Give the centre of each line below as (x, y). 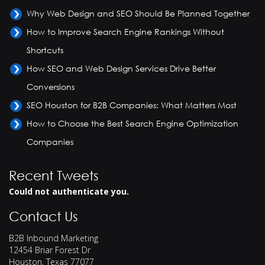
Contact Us (43, 216)
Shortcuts (45, 50)
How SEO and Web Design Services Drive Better (121, 69)
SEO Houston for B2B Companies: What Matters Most (132, 105)
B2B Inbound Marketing (54, 238)
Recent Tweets (54, 176)
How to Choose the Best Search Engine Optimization (132, 124)
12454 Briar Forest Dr (50, 250)
